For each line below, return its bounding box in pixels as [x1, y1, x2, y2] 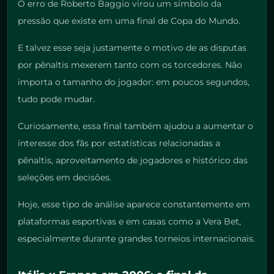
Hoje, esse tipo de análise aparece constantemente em [18, 199, 250, 210]
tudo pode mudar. [18, 94, 95, 105]
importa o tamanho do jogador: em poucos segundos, [18, 76, 250, 88]
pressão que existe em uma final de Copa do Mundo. [18, 15, 240, 27]
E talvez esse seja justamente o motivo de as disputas [18, 42, 246, 54]
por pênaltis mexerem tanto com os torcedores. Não [18, 59, 242, 71]
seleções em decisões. [18, 172, 111, 183]
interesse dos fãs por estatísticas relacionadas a [18, 138, 220, 149]
